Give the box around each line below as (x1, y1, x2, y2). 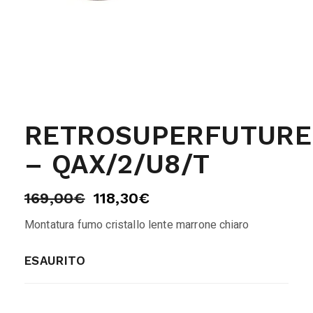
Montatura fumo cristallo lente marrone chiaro (24, 217, 249, 233)
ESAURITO (24, 254, 86, 268)
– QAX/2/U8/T (24, 149, 210, 180)
